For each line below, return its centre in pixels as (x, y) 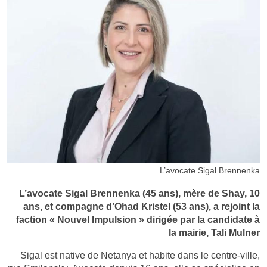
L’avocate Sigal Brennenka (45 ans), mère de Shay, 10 (139, 193)
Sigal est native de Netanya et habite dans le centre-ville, (140, 255)
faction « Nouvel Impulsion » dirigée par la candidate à (138, 220)
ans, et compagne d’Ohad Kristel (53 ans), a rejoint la (142, 207)
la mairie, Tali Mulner (214, 233)
